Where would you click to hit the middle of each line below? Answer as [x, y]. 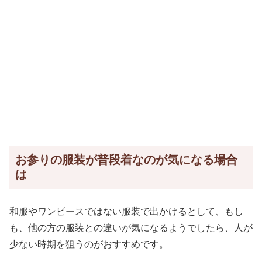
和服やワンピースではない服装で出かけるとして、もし [126, 212]
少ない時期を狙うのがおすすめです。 [89, 244]
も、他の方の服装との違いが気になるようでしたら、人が [131, 228]
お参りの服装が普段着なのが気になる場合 [126, 160]
